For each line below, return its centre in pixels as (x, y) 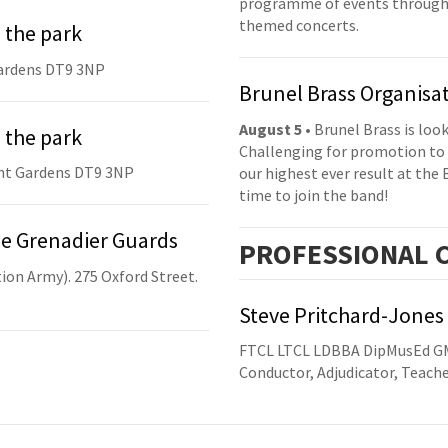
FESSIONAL (360, 253)
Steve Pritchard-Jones (341, 314)
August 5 (270, 128)
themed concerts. (299, 25)
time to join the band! (313, 194)
